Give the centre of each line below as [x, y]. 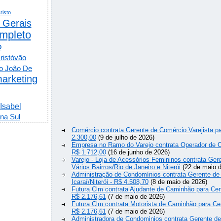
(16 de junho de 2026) [138, 152]
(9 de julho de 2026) [125, 138]
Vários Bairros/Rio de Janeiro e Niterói [126, 167]
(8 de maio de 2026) [178, 182]
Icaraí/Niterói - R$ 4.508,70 [110, 182]
